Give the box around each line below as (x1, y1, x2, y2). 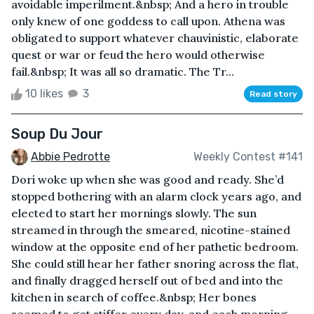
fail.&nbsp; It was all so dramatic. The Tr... (11, 64, 234, 78)
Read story (250, 88, 297, 99)
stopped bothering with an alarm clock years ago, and (11, 189, 301, 204)
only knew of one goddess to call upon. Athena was (11, 13, 285, 28)
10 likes (22, 86, 66, 100)
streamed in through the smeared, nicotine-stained (11, 223, 290, 238)
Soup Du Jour (11, 125, 103, 142)
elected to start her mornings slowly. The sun (11, 206, 257, 221)
